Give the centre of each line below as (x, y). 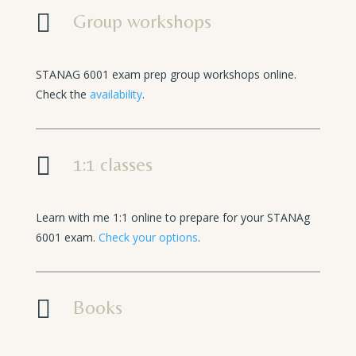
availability (116, 94)
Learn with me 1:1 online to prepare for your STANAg (172, 217)
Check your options (148, 237)
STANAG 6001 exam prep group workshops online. (166, 74)
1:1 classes (112, 164)
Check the (62, 94)
